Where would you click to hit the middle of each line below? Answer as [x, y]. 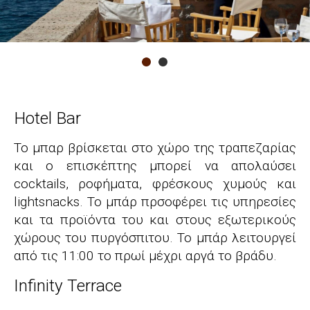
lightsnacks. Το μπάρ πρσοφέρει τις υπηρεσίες [155, 202]
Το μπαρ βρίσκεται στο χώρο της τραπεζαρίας [155, 148]
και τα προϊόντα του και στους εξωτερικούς [155, 220]
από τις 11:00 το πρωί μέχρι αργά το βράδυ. [145, 256]
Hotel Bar [47, 118]
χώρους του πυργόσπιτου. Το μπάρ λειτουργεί [155, 238]
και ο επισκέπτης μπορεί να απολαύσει [155, 166]
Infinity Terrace [68, 285]
